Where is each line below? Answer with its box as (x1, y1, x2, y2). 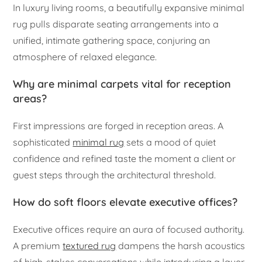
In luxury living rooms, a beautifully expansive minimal (13, 2, 245, 14)
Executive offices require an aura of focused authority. (13, 223, 245, 236)
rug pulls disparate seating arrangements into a (13, 18, 219, 30)
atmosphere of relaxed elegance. (13, 51, 157, 63)
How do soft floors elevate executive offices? (13, 195, 238, 209)
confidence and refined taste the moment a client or (13, 153, 236, 165)
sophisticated (13, 136, 73, 149)
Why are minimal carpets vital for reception (13, 77, 232, 91)
